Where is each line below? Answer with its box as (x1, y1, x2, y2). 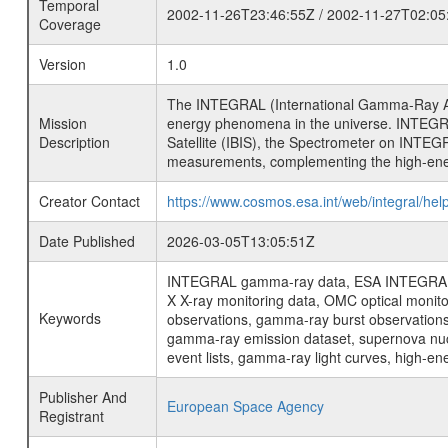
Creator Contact (38, 191, 140, 211)
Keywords (38, 308, 101, 328)
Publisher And (38, 387, 127, 407)
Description (38, 132, 110, 152)
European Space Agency (166, 396, 324, 416)
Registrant (38, 406, 104, 426)
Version (38, 54, 86, 74)
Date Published (38, 231, 135, 251)
